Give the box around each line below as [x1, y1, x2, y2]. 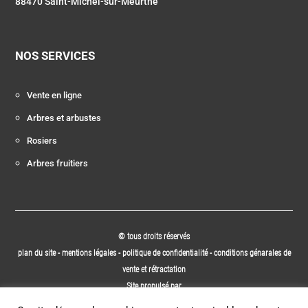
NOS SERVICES [15, 49, 96, 63]
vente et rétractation [122, 265, 186, 275]
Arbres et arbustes [27, 113, 102, 124]
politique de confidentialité [122, 248, 208, 258]
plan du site [17, 248, 56, 258]
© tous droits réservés [118, 232, 190, 242]
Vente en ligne [27, 90, 82, 101]
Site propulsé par [126, 281, 181, 291]
